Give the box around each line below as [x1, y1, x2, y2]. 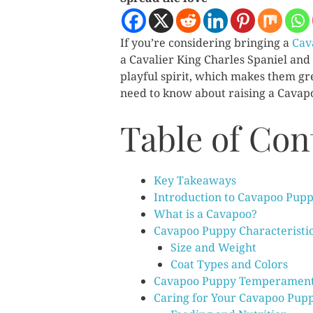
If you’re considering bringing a [120, 35, 292, 50]
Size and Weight [170, 240, 256, 255]
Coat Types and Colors [170, 256, 288, 272]
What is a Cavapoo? [154, 206, 257, 221]
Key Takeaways [154, 173, 236, 188]
